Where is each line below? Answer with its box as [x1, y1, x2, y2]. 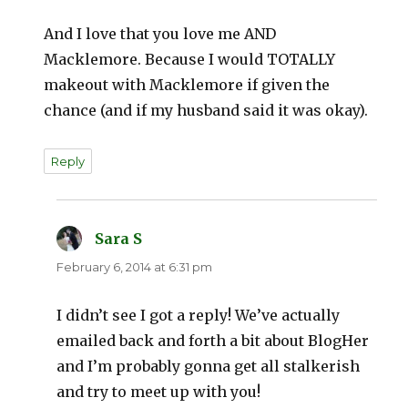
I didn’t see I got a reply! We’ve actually [56, 306, 341, 325]
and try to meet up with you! [56, 382, 261, 402]
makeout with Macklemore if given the [44, 76, 331, 95]
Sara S [95, 229, 143, 249]
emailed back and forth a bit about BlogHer [56, 331, 370, 351]
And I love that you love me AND [44, 25, 277, 44]
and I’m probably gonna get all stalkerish [56, 357, 361, 376]
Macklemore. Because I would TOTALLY [44, 50, 336, 69]
